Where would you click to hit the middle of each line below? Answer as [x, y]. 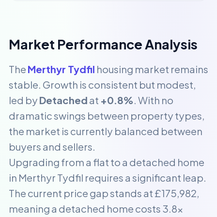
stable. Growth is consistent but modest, [102, 85]
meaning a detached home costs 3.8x [96, 209]
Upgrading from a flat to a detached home [107, 162]
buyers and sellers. [52, 147]
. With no [154, 100]
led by [24, 100]
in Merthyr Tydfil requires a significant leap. [108, 178]
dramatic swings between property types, [107, 116]
